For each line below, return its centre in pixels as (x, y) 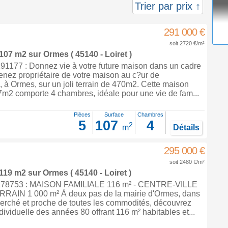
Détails (186, 127)
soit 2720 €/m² (187, 43)
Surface (114, 115)
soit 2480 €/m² (187, 162)
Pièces (82, 115)
